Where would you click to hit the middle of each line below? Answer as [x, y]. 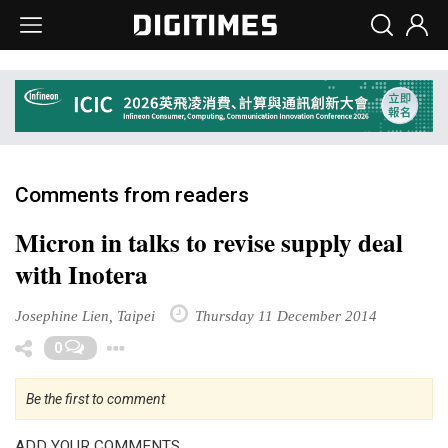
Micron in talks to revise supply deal [209, 242]
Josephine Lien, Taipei [85, 315]
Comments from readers [132, 194]
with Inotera [81, 274]
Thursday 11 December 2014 [284, 315]
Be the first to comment [95, 398]
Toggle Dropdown [238, 343]
